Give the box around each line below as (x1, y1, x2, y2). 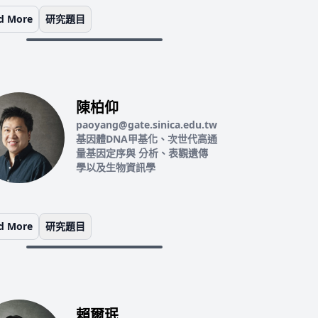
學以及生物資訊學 (75, 160, 155, 174)
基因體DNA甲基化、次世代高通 (75, 132, 217, 146)
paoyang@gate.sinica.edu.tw (75, 118, 217, 131)
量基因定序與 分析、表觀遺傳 (75, 146, 208, 160)
